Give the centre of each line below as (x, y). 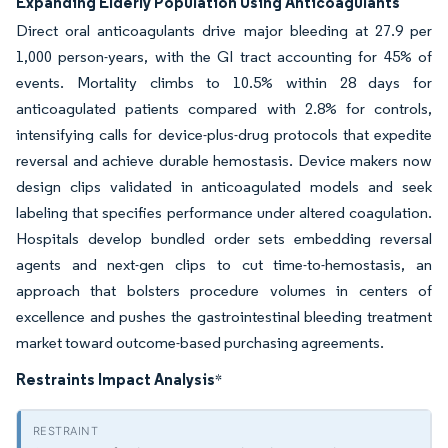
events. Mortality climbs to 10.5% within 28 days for (224, 82)
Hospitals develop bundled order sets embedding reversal (224, 238)
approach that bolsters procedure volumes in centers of (224, 290)
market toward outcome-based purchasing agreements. (200, 342)
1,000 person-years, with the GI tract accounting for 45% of (224, 56)
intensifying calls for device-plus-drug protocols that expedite (224, 134)
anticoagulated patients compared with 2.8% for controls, (224, 108)
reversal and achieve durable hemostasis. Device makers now (224, 160)
